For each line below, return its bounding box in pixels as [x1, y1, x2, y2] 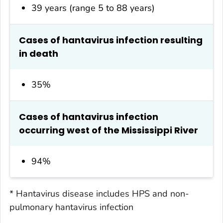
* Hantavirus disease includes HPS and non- [9, 187, 189, 200]
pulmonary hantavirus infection [9, 201, 133, 213]
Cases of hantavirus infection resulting [19, 33, 203, 46]
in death [19, 47, 58, 60]
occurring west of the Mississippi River [19, 123, 198, 136]
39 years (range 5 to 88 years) [31, 1, 155, 14]
